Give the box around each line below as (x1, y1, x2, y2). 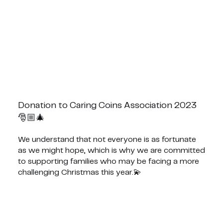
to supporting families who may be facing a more (17, 157, 199, 165)
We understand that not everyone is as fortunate (17, 135, 196, 143)
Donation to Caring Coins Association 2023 (17, 101, 197, 110)
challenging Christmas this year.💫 (17, 168, 141, 176)
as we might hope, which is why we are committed (17, 146, 205, 154)
